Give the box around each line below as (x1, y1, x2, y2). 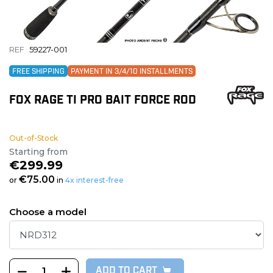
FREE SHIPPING (12, 68, 65, 76)
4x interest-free (65, 175, 124, 185)
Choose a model (9, 206, 87, 218)
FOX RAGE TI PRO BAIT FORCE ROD (9, 95, 196, 107)
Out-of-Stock (9, 133, 58, 143)
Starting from (9, 146, 68, 158)
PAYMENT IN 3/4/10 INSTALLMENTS (71, 68, 193, 76)
